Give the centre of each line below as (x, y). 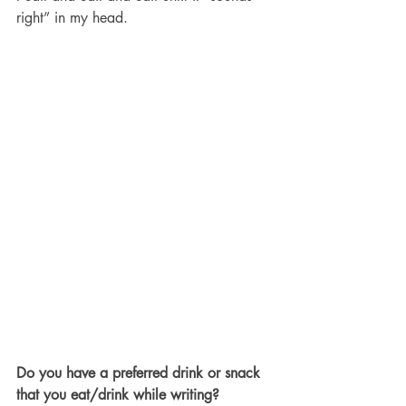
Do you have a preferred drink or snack (140, 372)
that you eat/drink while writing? (118, 394)
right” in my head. (74, 18)
